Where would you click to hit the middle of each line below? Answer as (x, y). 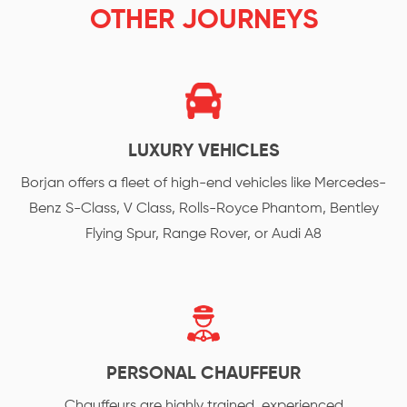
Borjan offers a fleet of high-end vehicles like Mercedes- (203, 184)
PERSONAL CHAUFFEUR (203, 374)
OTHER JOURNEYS (203, 21)
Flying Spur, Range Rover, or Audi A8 (203, 234)
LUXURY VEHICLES (203, 152)
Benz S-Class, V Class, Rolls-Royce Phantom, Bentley (203, 209)
